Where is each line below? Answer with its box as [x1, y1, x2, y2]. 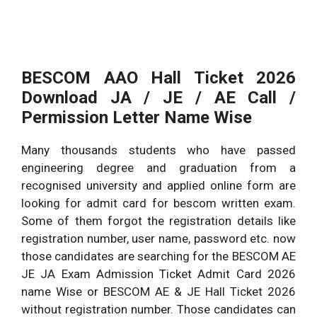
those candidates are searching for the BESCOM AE [21, 249, 296, 264]
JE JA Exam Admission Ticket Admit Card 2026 [21, 267, 296, 282]
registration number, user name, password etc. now [21, 231, 296, 246]
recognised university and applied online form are [21, 178, 296, 193]
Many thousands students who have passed [21, 143, 296, 158]
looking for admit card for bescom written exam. [21, 196, 296, 211]
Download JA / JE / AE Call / [21, 88, 296, 108]
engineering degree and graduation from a [21, 161, 296, 175]
